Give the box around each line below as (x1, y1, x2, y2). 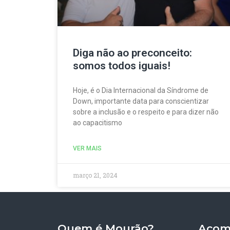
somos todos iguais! (73, 60, 170, 72)
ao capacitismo (73, 119, 122, 127)
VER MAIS (73, 145, 102, 152)
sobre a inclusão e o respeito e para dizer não (73, 108, 219, 117)
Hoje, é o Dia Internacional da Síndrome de (73, 86, 208, 95)
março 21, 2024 (73, 171, 118, 180)
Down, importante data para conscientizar (73, 97, 209, 106)
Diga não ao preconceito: (73, 47, 192, 60)
